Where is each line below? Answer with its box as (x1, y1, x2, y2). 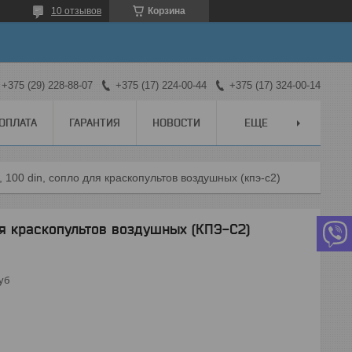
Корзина (148, 5, 185, 16)
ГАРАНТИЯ (69, 115, 120, 129)
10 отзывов (51, 5, 101, 16)
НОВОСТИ (152, 115, 200, 129)
